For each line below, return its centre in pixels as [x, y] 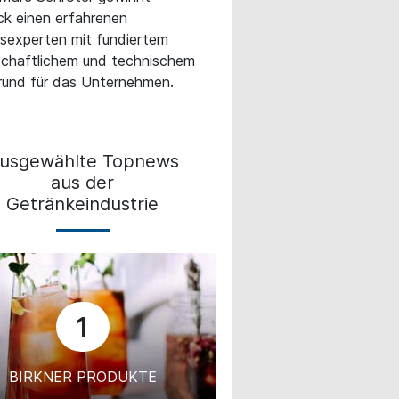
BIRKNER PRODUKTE [82, 376]
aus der [83, 182]
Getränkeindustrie [83, 204]
